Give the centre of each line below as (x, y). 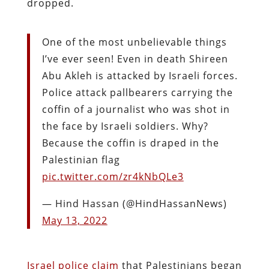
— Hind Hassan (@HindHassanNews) (134, 203)
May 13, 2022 (74, 220)
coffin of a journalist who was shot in (136, 109)
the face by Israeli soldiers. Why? (125, 126)
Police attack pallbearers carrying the (137, 92)
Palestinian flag (81, 159)
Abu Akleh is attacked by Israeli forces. (140, 75)
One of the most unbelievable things (134, 42)
